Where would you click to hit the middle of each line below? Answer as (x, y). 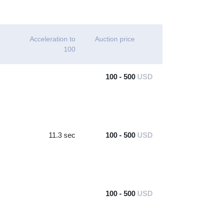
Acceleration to (52, 39)
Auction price (115, 39)
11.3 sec (62, 135)
